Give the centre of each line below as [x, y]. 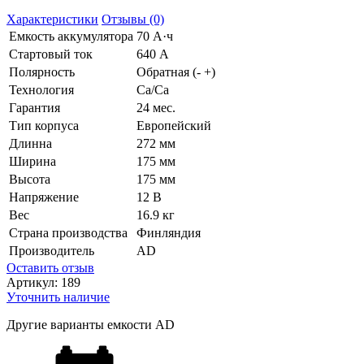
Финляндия [169, 233]
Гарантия [35, 108]
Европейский [174, 126]
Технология [41, 90]
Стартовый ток [51, 54]
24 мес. [156, 108]
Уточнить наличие [58, 297]
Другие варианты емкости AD [91, 325]
